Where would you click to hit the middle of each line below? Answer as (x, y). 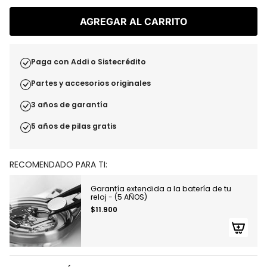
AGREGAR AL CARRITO (133, 21)
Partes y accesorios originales (91, 83)
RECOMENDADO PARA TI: (58, 164)
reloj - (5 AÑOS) (119, 197)
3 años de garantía (69, 104)
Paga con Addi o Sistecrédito (89, 61)
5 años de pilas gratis (74, 126)
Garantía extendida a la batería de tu (161, 189)
